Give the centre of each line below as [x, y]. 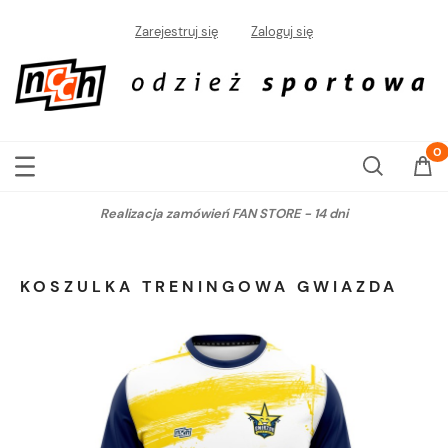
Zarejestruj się [176, 32]
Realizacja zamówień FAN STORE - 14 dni [224, 213]
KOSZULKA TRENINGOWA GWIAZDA [209, 286]
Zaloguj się [282, 32]
